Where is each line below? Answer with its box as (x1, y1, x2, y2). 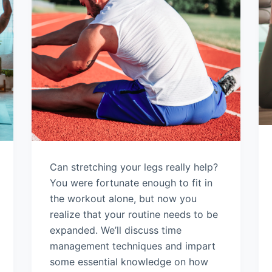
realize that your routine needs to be (50, 208, 219, 221)
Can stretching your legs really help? (50, 161, 219, 174)
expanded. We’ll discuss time (50, 224, 182, 237)
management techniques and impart (50, 240, 216, 253)
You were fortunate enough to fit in (50, 177, 213, 189)
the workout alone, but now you (50, 192, 197, 205)
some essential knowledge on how (50, 256, 209, 268)
